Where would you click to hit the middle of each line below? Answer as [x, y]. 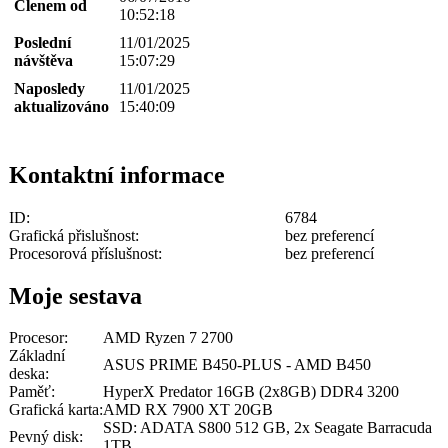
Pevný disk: [46, 437]
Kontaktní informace [117, 174]
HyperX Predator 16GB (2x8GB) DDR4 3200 [251, 392]
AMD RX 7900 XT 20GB [188, 410]
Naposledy [49, 88]
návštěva [43, 60]
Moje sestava [75, 295]
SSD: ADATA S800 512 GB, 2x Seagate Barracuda [267, 428]
